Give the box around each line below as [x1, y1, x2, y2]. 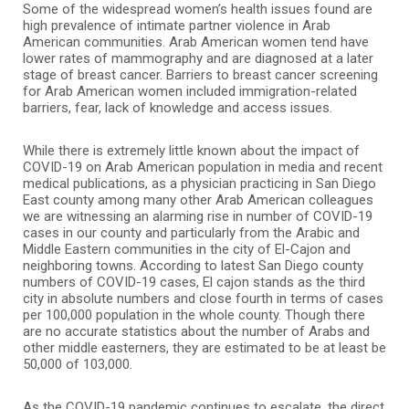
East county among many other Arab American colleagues [23, 191, 373, 208]
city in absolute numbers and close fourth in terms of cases [23, 289, 383, 307]
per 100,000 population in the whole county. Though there [23, 306, 365, 323]
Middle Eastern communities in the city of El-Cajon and [23, 240, 351, 257]
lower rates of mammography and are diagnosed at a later [23, 49, 373, 67]
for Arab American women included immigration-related [23, 82, 357, 100]
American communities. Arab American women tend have [23, 33, 369, 50]
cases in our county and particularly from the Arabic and [23, 224, 360, 241]
